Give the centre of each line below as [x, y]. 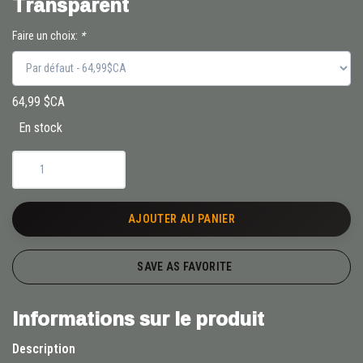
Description [44, 348]
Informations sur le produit [138, 318]
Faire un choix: [46, 35]
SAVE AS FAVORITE [185, 266]
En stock [41, 127]
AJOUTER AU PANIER [181, 218]
